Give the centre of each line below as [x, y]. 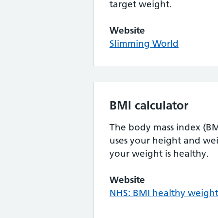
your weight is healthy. [159, 153]
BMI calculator [149, 105]
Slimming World [144, 43]
